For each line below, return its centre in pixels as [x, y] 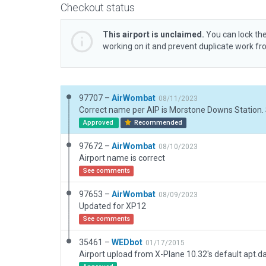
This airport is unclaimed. [153, 34]
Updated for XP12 [113, 206]
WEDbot [127, 242]
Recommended [158, 123]
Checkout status [98, 7]
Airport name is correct [122, 158]
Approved [99, 123]
